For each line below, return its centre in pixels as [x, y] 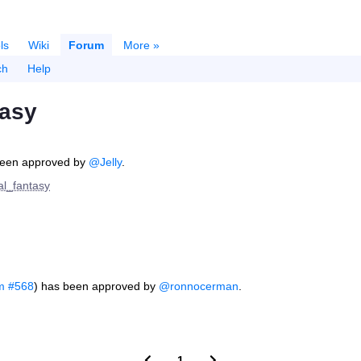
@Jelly [105, 162]
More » [141, 45]
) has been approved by [96, 286]
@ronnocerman [199, 286]
